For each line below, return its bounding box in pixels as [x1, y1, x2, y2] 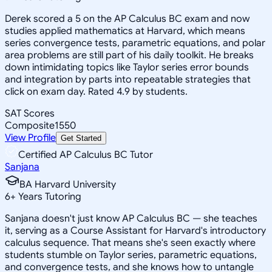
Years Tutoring [16, 190, 81, 203]
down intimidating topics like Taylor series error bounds [5, 61, 249, 73]
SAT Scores [5, 107, 55, 120]
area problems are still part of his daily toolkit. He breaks [5, 49, 254, 61]
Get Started [61, 133, 101, 143]
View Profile [5, 131, 56, 144]
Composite [5, 119, 55, 132]
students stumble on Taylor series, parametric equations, [5, 248, 257, 261]
